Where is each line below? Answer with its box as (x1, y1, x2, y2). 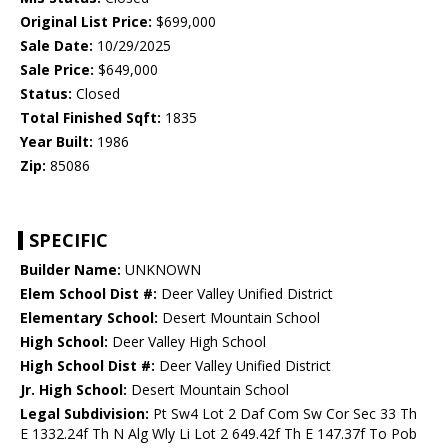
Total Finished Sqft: (20, 108, 161, 128)
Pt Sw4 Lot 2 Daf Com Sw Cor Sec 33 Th (149, 404, 417, 424)
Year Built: (20, 132, 93, 152)
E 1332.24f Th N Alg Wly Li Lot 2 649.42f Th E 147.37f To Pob (20, 424, 417, 444)
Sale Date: (20, 36, 93, 56)
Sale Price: (20, 60, 94, 80)
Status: (20, 84, 72, 104)
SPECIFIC (29, 228, 108, 253)
